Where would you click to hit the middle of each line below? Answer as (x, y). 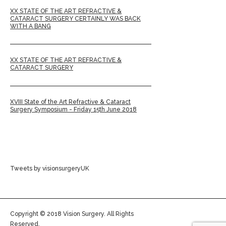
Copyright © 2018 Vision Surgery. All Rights (72, 214)
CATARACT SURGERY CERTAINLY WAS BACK (75, 19)
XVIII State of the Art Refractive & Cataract (70, 102)
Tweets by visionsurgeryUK (50, 168)
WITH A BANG (31, 26)
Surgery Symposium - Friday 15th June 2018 (73, 109)
